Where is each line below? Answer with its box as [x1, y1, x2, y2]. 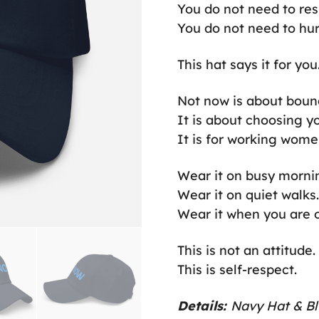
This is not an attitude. [177, 241, 315, 258]
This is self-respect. [177, 261, 297, 278]
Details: [177, 297, 231, 314]
